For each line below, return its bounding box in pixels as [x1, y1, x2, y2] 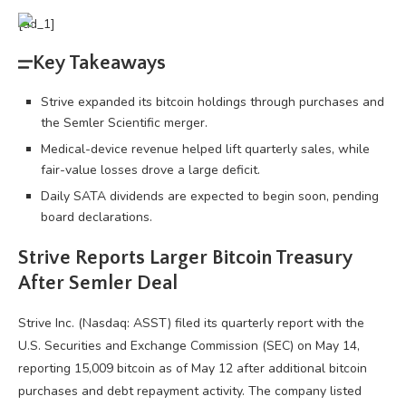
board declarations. [41, 208, 152, 226]
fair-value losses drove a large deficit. [41, 161, 260, 179]
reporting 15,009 [18, 360, 117, 377]
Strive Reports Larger [18, 246, 212, 269]
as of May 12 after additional [155, 360, 329, 377]
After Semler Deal [18, 272, 178, 295]
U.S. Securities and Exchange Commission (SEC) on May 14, [18, 337, 360, 354]
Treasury [272, 246, 353, 269]
